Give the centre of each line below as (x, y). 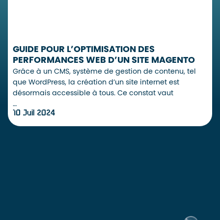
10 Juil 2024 (34, 113)
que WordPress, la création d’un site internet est (96, 82)
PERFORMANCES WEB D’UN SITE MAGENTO (104, 60)
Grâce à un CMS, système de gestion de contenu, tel (104, 72)
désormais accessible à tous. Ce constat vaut (93, 93)
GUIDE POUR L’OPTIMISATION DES (84, 50)
